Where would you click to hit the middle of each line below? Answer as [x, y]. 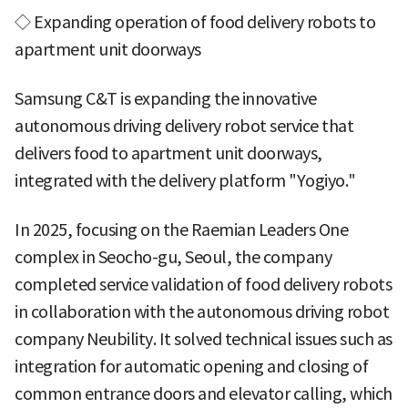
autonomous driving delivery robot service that [184, 126]
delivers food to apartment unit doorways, [168, 153]
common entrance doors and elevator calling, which [204, 393]
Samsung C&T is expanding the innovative [166, 98]
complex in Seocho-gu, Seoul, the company [173, 257]
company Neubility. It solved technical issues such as [204, 339]
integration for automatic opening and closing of [191, 366]
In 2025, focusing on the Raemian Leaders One [181, 229]
